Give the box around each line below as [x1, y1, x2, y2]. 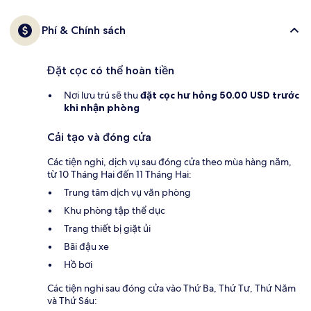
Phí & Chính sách [42, 24, 126, 37]
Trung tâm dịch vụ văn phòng [64, 186, 191, 199]
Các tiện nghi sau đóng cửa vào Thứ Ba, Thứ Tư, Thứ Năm [47, 282, 296, 295]
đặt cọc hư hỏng [140, 89, 217, 102]
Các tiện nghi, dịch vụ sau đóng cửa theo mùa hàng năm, [47, 155, 292, 169]
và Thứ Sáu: [47, 294, 97, 308]
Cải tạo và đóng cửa [47, 131, 151, 144]
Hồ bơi [64, 258, 92, 271]
